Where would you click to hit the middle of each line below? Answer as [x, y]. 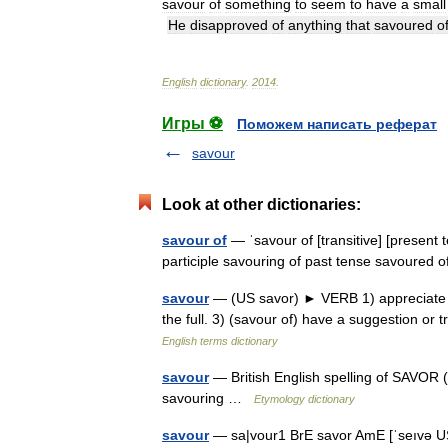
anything [315, 25]
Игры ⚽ [192, 123]
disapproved [229, 25]
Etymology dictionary [304, 399]
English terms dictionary [220, 341]
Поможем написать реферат [337, 124]
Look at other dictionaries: [261, 204]
